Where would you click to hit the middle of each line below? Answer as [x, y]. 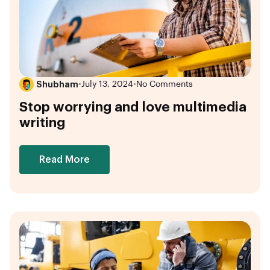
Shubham [57, 84]
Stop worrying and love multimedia [133, 107]
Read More [64, 159]
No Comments [165, 84]
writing [42, 123]
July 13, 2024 [107, 84]
